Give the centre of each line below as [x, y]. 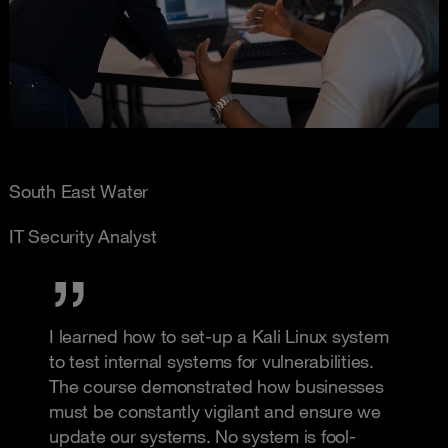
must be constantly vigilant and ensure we [215, 411]
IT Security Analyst [83, 236]
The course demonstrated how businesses [216, 386]
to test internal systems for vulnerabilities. [211, 361]
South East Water [78, 191]
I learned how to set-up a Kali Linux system [219, 336]
